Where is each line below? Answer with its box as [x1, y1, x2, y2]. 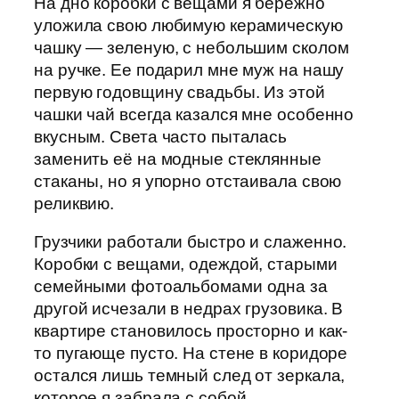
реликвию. [34, 193, 115, 213]
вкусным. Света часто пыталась [34, 126, 288, 146]
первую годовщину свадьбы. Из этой [34, 82, 325, 102]
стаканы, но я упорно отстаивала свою [34, 171, 342, 191]
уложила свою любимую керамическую [34, 15, 343, 35]
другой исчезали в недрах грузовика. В [34, 299, 344, 319]
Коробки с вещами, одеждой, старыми [34, 255, 338, 274]
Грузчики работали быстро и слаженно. [34, 232, 347, 252]
